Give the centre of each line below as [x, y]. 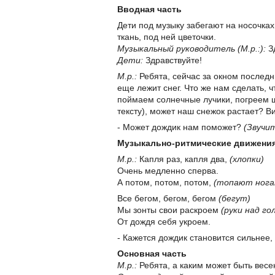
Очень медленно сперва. [168, 171]
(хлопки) [247, 159]
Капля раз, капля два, [183, 159]
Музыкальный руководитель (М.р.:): [192, 49]
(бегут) [234, 199]
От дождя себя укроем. [164, 222]
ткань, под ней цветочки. [167, 37]
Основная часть [152, 254]
